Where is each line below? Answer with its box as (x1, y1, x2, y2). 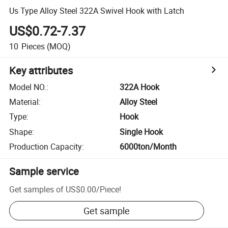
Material (9, 96, 39, 108)
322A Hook (120, 81, 160, 93)
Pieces (21, 40, 45, 52)
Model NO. (9, 81, 47, 93)
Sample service (9, 164, 79, 179)
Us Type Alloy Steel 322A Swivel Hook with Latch (9, 5, 185, 16)
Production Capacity (9, 141, 82, 153)
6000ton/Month (120, 141, 177, 153)
